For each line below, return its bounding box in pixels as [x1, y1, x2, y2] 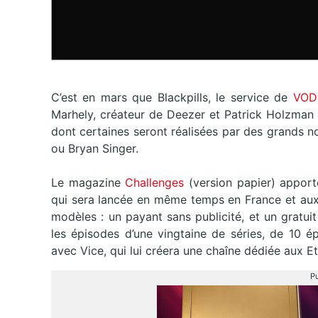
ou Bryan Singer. [51, 141, 142, 156]
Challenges [120, 175, 185, 190]
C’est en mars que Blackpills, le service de [51, 90, 288, 105]
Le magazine [51, 175, 121, 190]
